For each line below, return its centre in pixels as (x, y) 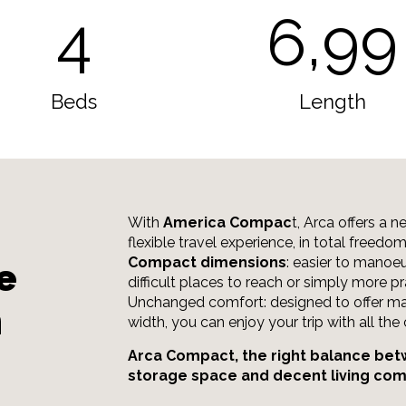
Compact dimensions (207, 262)
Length (332, 101)
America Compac (227, 222)
